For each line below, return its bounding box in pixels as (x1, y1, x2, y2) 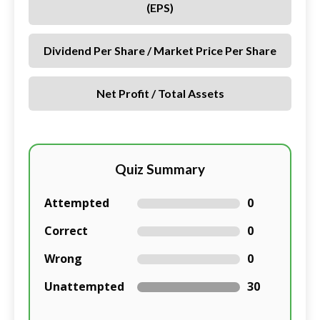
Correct (44, 223, 88, 239)
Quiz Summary (115, 161, 205, 178)
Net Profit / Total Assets (96, 86, 224, 101)
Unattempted (44, 279, 124, 295)
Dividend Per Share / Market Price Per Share (44, 44, 276, 58)
